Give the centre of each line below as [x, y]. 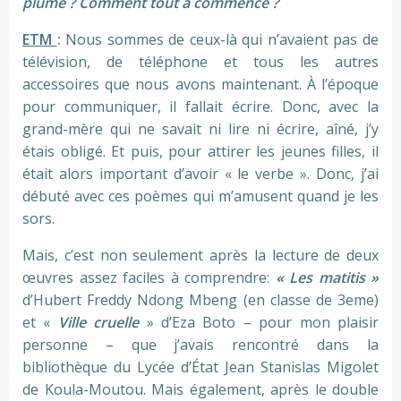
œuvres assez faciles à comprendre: [149, 278]
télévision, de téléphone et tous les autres [200, 62]
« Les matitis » [327, 278]
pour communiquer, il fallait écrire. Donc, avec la [200, 107]
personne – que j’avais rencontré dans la [200, 345]
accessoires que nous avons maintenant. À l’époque [200, 85]
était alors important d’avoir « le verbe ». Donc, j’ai [200, 174]
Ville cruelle [98, 323]
